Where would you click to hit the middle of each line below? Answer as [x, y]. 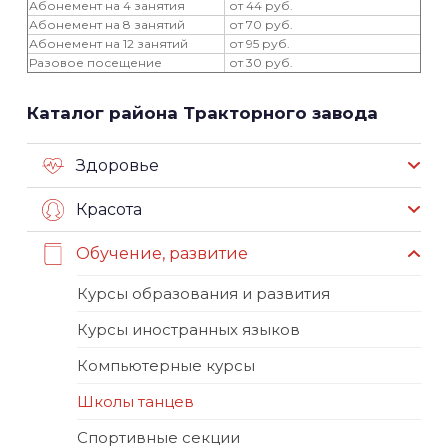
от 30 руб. [259, 62]
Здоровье [117, 165]
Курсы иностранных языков [188, 329]
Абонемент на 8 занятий [107, 24]
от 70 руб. [259, 24]
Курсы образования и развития [203, 293]
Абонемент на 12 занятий [108, 43]
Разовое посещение [95, 62]
